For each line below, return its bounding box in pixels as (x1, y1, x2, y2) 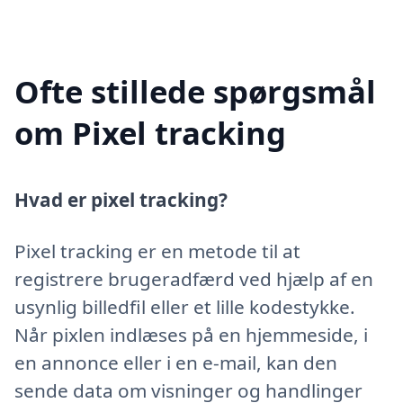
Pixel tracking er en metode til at (14, 238, 300, 264)
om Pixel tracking (14, 112, 286, 155)
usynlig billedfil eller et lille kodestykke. (14, 294, 355, 320)
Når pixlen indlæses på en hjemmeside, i (14, 322, 368, 348)
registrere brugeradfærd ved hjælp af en (14, 266, 373, 292)
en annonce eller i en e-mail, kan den (14, 350, 337, 376)
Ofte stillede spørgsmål (14, 70, 376, 113)
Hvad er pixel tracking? (14, 187, 228, 213)
